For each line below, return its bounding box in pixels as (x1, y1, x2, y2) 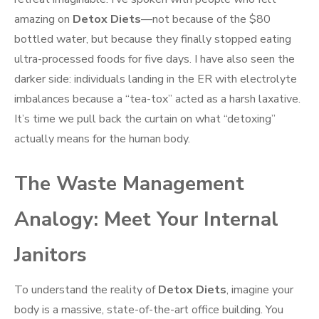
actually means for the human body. (14, 131, 190, 147)
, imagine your (226, 282, 293, 298)
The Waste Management (14, 170, 244, 198)
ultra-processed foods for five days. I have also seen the (14, 51, 295, 68)
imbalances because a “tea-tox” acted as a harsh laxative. (14, 91, 300, 108)
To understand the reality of (14, 282, 158, 298)
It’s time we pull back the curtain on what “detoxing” (14, 111, 276, 127)
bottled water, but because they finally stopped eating (14, 31, 291, 48)
